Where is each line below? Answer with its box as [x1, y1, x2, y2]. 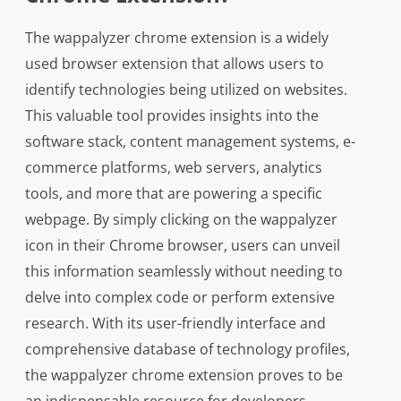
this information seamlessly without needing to [24, 261, 343, 282]
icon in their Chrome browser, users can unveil [24, 235, 340, 256]
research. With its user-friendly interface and [24, 313, 326, 334]
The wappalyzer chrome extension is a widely [24, 28, 328, 48]
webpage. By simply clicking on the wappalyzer [24, 209, 337, 230]
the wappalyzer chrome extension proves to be [24, 365, 343, 386]
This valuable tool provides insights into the [24, 106, 319, 126]
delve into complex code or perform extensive [24, 287, 335, 308]
